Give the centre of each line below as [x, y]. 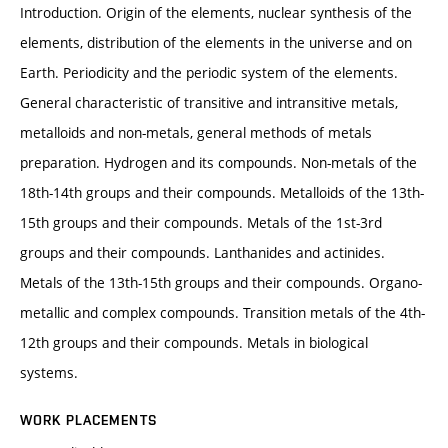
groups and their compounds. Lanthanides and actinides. [202, 253]
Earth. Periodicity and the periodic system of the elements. [209, 73]
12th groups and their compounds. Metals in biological [194, 343]
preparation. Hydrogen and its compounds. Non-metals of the [218, 163]
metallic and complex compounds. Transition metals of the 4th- [222, 313]
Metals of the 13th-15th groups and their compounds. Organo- [221, 283]
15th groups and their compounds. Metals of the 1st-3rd [201, 223]
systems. [49, 373]
